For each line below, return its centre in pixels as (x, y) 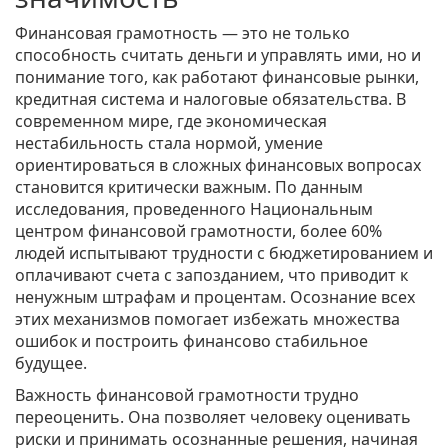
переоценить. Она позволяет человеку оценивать (213, 417)
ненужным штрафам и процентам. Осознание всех (215, 297)
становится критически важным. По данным (189, 187)
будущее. (51, 363)
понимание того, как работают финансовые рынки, (217, 77)
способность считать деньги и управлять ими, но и (218, 55)
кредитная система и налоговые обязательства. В (210, 99)
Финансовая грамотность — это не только (182, 33)
